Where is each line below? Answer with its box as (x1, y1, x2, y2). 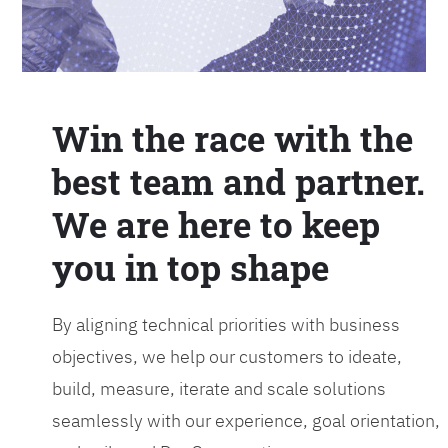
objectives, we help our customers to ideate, (52, 345, 403, 369)
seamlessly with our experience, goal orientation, (52, 409, 441, 433)
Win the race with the (52, 115, 414, 162)
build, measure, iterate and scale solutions (52, 377, 387, 401)
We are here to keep (52, 201, 381, 248)
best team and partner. (52, 158, 426, 205)
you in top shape (52, 244, 330, 291)
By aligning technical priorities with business (52, 313, 401, 337)
